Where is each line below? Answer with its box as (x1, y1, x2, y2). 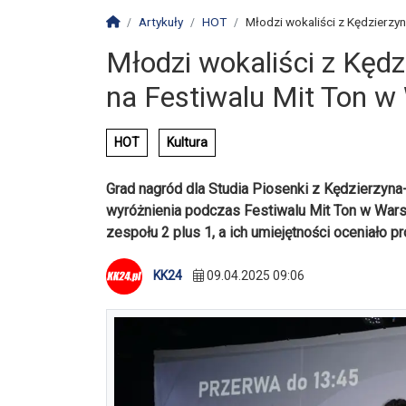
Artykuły (139, 14, 183, 29)
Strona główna (119, 14, 198, 28)
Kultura (167, 135, 208, 150)
